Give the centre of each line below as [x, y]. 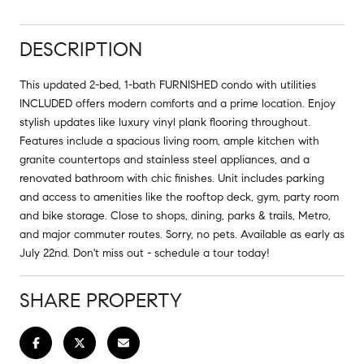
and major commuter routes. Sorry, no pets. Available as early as [182, 234]
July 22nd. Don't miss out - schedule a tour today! [145, 253]
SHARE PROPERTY [101, 300]
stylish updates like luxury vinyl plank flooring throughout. [165, 122]
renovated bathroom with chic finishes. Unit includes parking [172, 178]
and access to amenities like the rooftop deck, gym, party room [179, 197]
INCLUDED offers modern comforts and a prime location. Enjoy [178, 103]
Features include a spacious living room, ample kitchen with [169, 141]
